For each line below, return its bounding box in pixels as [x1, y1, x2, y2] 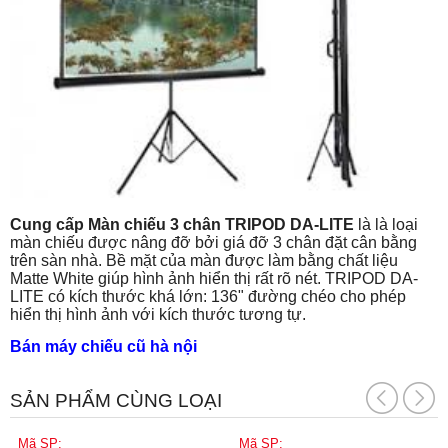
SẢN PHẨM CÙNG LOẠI [10, 389, 222, 411]
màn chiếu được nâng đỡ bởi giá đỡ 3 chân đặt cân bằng [10, 233, 417, 251]
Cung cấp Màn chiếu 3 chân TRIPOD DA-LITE [10, 215, 354, 233]
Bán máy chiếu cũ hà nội [10, 337, 197, 355]
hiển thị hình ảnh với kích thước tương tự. [10, 305, 306, 323]
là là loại [354, 215, 418, 233]
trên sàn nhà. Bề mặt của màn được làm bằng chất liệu [10, 251, 398, 269]
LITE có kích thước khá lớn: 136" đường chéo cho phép [10, 287, 406, 305]
